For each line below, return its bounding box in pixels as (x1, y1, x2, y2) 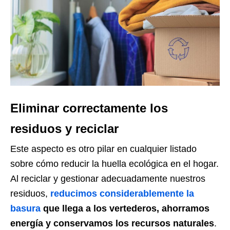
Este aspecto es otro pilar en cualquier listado (10, 144, 197, 155)
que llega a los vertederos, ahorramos (41, 203, 209, 214)
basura (10, 203, 41, 214)
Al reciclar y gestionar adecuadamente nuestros (10, 174, 205, 184)
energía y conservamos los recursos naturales (10, 218, 214, 229)
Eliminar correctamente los (10, 101, 168, 116)
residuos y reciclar (10, 122, 119, 136)
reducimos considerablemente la (50, 188, 194, 199)
